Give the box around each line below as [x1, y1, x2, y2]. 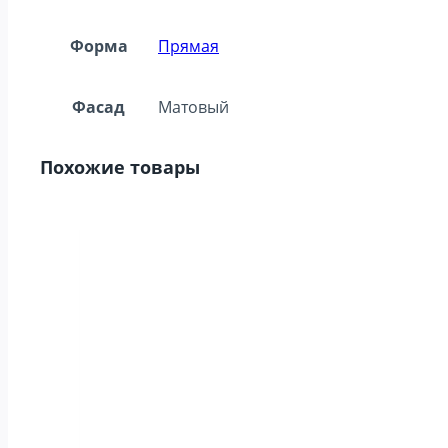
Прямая [158, 34, 219, 57]
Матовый [158, 95, 229, 118]
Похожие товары [40, 154, 200, 179]
